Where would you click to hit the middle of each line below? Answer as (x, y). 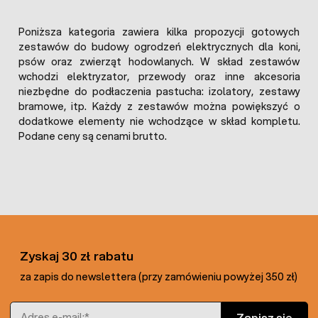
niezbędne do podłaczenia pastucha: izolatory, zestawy (159, 92)
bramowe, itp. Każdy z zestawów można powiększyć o (159, 107)
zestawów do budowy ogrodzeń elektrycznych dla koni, (159, 47)
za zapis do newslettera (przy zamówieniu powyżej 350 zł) (159, 277)
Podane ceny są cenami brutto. (92, 137)
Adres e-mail (40, 308)
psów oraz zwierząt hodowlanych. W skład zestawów (159, 62)
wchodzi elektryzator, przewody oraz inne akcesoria (159, 77)
